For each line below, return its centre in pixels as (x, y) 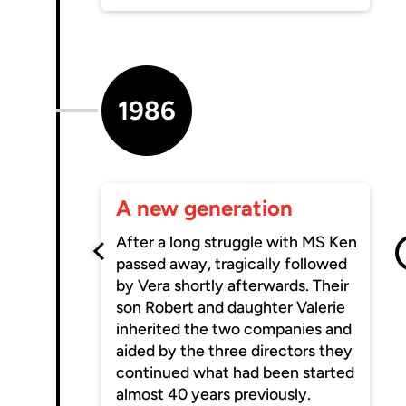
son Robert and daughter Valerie (231, 307)
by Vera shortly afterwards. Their (233, 285)
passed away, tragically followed (232, 264)
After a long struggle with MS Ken (237, 242)
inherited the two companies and (234, 329)
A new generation (205, 208)
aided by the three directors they (235, 351)
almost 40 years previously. (214, 394)
